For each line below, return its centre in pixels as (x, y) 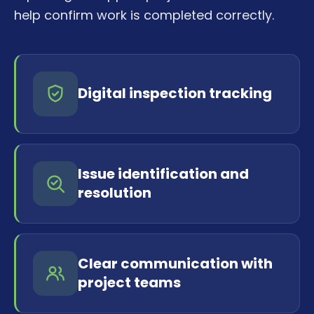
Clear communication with (175, 263)
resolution (115, 192)
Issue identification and (163, 173)
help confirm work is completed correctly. (144, 15)
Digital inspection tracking (175, 94)
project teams (129, 282)
